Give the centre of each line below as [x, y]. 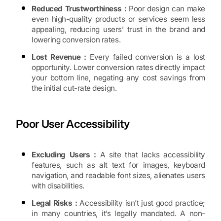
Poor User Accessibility [73, 124]
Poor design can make [166, 9]
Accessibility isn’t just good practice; [141, 203]
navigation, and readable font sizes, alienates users [118, 176]
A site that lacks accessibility [151, 155]
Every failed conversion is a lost [146, 57]
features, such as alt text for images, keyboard [118, 165]
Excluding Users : [64, 155]
